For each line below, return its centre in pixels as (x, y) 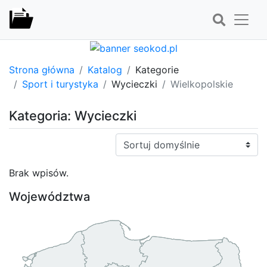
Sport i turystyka (60, 84)
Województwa (49, 196)
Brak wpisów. (39, 173)
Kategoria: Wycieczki (73, 115)
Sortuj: (130, 140)
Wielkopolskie (202, 84)
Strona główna (42, 69)
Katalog (105, 69)
